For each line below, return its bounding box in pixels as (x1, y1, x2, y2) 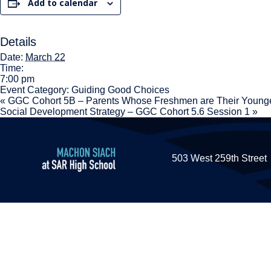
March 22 (25, 52, 65, 62)
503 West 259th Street (172, 153, 267, 163)
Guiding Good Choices (71, 85, 169, 95)
